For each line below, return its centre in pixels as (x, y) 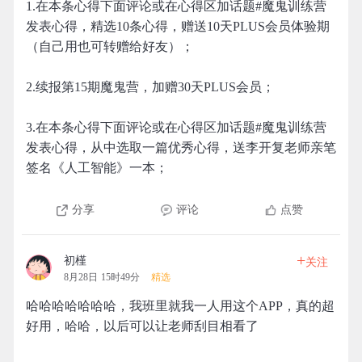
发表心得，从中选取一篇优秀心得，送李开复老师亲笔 (181, 147)
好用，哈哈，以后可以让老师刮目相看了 (142, 326)
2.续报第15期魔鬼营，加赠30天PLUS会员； (150, 87)
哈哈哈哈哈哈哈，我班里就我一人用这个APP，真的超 (180, 306)
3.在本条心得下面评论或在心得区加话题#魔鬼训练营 (176, 127)
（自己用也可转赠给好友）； (110, 46)
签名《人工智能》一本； (97, 168)
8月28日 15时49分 (102, 277)
